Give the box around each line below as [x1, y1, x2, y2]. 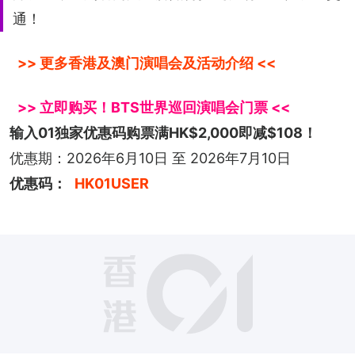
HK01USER [74, 174, 149, 192]
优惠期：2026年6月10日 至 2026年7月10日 [10, 149, 291, 166]
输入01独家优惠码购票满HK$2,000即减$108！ [10, 124, 317, 141]
